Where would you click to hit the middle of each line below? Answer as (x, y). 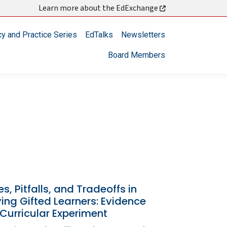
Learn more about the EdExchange (99, 8)
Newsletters (143, 35)
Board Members (137, 55)
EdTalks (99, 35)
